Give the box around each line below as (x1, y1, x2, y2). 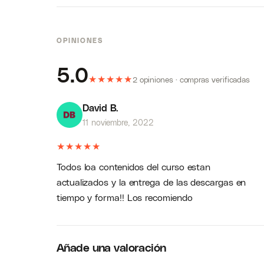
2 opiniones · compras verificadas (132, 74, 250, 84)
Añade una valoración (57, 240, 166, 254)
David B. (82, 102, 119, 113)
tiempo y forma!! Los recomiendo (57, 192, 193, 203)
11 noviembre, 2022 (82, 117, 154, 127)
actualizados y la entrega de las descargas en (57, 176, 246, 187)
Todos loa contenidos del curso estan (57, 161, 211, 172)
